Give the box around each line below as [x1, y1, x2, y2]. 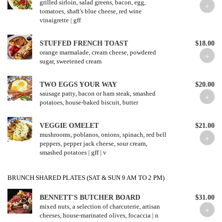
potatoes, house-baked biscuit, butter [40, 99, 138, 106]
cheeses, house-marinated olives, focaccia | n [40, 212, 159, 219]
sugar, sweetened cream [40, 57, 102, 65]
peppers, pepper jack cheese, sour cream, [40, 140, 147, 147]
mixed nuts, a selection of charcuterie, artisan [40, 203, 160, 210]
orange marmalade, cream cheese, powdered [40, 49, 156, 56]
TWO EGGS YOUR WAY [40, 81, 117, 88]
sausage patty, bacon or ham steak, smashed [40, 90, 156, 97]
